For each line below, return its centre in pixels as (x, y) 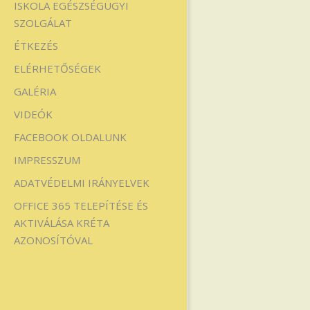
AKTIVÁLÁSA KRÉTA (62, 223)
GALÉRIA (35, 91)
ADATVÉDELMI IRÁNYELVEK (82, 183)
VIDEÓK (33, 114)
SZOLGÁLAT (43, 23)
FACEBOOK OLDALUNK (70, 137)
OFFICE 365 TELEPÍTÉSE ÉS (81, 206)
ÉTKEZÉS (36, 46)
